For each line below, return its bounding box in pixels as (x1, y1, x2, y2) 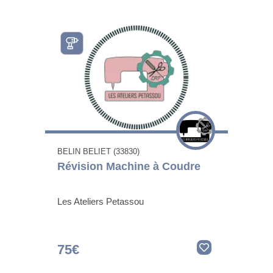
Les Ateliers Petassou (57, 196, 144, 207)
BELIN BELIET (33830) (57, 147, 140, 157)
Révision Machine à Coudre (57, 160, 200, 173)
